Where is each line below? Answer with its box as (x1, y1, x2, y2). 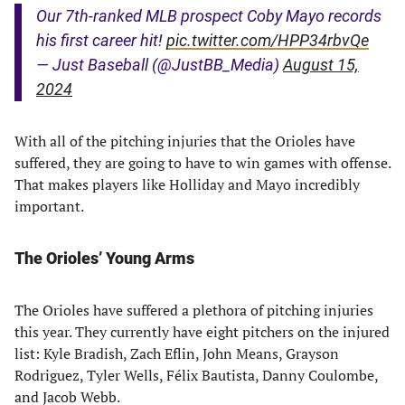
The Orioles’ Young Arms (14, 249, 194, 268)
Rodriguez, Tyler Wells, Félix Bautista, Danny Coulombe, (14, 365, 378, 385)
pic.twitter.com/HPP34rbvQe (166, 31, 369, 50)
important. (14, 196, 84, 216)
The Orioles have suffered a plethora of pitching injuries (14, 300, 373, 320)
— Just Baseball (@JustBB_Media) (36, 55, 283, 74)
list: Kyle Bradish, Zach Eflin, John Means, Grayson (14, 344, 339, 363)
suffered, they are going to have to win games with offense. (14, 153, 391, 173)
